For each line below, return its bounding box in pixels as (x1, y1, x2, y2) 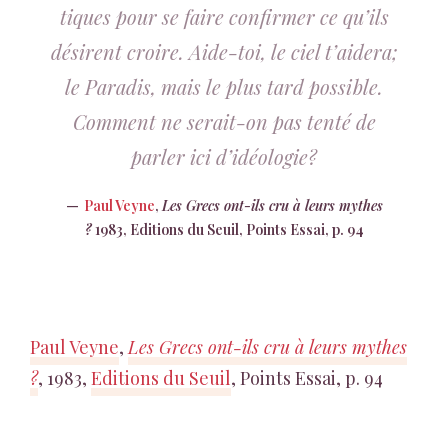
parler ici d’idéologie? (131, 143, 317, 170)
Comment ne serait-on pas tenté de (72, 108, 376, 135)
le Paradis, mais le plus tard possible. (65, 73, 383, 100)
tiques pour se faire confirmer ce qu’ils (59, 3, 389, 30)
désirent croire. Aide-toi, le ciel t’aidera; (50, 38, 398, 65)
